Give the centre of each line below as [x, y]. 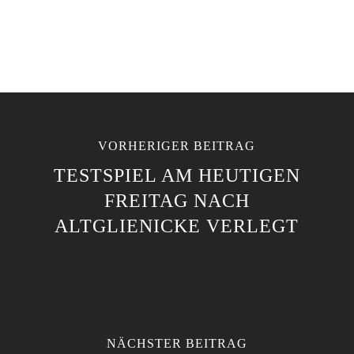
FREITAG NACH [177, 201]
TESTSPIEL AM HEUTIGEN [177, 175]
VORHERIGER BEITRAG [177, 146]
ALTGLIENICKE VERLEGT [177, 226]
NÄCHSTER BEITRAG [177, 343]
